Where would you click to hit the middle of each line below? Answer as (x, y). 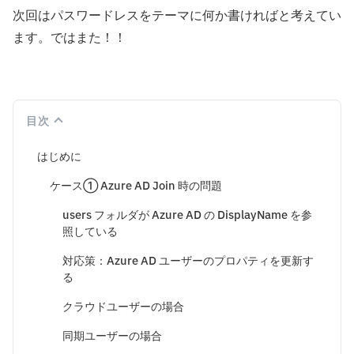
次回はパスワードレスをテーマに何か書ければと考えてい (177, 16)
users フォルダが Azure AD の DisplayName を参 (187, 216)
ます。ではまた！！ (70, 38)
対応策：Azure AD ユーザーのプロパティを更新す (188, 262)
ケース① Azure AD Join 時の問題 (136, 186)
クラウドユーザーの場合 (123, 307)
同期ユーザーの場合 (112, 337)
